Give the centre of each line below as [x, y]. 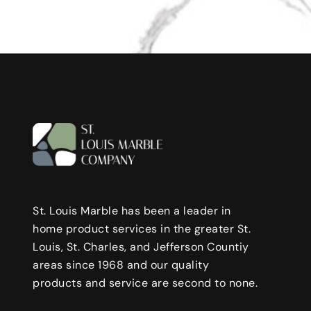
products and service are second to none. [145, 283]
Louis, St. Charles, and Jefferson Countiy [141, 247]
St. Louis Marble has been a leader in [132, 211]
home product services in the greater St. [142, 229]
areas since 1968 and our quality [121, 265]
